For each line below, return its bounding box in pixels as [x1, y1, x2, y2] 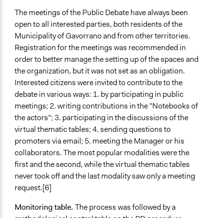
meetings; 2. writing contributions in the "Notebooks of [15, 101, 198, 111]
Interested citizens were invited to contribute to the [15, 77, 182, 88]
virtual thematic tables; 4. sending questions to [15, 124, 171, 135]
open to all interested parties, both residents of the [15, 19, 182, 30]
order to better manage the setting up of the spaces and [15, 54, 199, 65]
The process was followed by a [75, 202, 176, 213]
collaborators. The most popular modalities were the [15, 147, 189, 158]
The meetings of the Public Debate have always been [15, 7, 188, 18]
